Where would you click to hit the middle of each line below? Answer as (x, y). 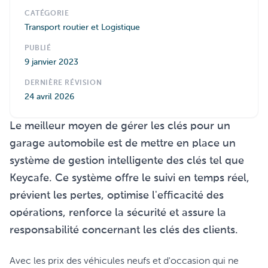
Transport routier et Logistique (82, 28)
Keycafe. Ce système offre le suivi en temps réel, (130, 178)
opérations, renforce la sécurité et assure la (118, 213)
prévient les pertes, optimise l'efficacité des (117, 196)
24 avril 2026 (49, 97)
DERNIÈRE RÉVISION (63, 83)
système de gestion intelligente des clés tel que (127, 161)
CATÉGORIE (47, 14)
